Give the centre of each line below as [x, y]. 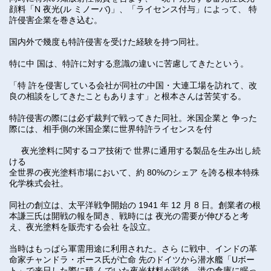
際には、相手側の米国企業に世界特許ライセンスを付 [111, 129]
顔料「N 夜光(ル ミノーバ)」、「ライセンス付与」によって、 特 [133, 9]
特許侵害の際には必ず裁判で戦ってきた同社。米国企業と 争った [133, 118]
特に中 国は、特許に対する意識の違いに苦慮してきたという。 [129, 64]
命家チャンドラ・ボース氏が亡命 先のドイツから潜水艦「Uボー [132, 260]
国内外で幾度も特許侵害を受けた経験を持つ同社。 [106, 42]
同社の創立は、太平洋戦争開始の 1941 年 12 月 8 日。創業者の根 [135, 205]
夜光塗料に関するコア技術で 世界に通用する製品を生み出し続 [135, 151]
